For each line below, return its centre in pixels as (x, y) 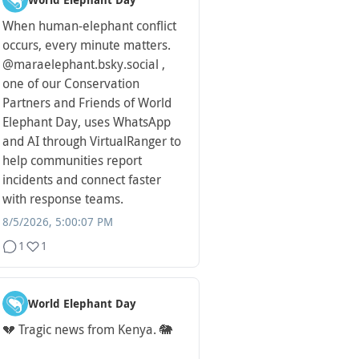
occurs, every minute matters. (87, 46)
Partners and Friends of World (87, 103)
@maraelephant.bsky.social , (84, 65)
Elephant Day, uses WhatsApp (87, 123)
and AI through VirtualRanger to (92, 142)
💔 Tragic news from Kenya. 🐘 (87, 330)
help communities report (72, 161)
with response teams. (63, 200)
